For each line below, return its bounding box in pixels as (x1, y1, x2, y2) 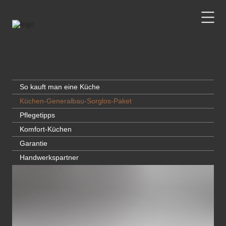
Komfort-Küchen (20, 125, 72, 134)
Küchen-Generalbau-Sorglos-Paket (20, 97, 132, 105)
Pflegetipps (20, 111, 55, 120)
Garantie (20, 139, 47, 148)
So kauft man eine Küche (20, 83, 100, 91)
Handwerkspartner (20, 153, 79, 162)
